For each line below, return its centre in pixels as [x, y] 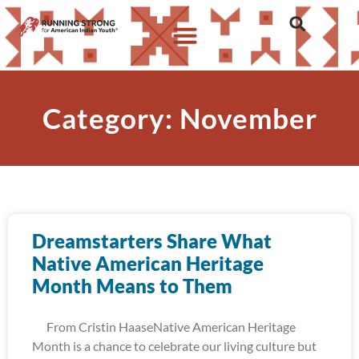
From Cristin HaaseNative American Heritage [164, 327]
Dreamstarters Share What [152, 241]
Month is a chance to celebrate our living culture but [174, 346]
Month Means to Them [132, 286]
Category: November [179, 118]
